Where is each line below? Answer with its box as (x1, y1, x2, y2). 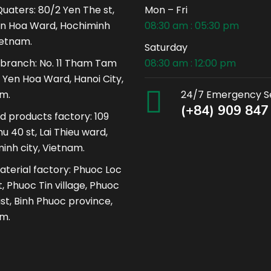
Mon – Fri (145, 3, 188, 17)
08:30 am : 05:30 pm (145, 19, 239, 33)
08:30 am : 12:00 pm (145, 56, 236, 70)
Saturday (145, 41, 188, 54)
